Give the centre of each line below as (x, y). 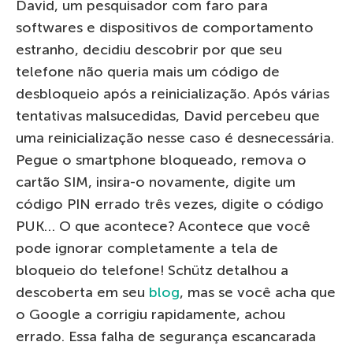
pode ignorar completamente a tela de (147, 248)
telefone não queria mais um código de (148, 71)
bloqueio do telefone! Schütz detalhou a (152, 270)
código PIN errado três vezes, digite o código (170, 204)
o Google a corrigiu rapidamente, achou (150, 314)
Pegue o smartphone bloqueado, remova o (161, 160)
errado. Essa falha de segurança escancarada (166, 336)
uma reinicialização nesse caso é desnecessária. (175, 137)
